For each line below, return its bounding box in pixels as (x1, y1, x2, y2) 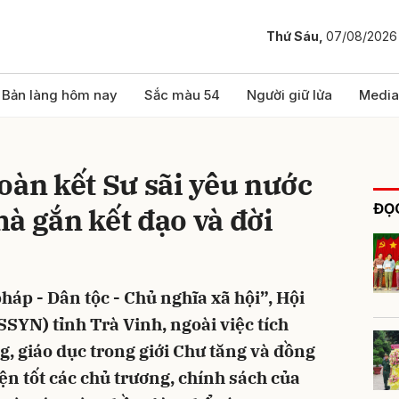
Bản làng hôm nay (2, 86, 118, 103)
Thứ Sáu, (266, 28, 326, 45)
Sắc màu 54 (144, 86, 220, 103)
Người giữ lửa (247, 86, 332, 103)
